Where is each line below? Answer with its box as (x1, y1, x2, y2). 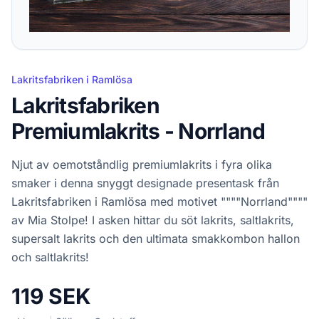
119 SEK (11, 283, 91, 309)
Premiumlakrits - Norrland (11, 117, 266, 144)
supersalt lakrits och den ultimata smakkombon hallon (11, 231, 300, 246)
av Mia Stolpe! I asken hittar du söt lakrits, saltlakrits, (11, 212, 294, 227)
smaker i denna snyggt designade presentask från (11, 175, 279, 190)
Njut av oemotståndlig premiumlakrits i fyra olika (11, 157, 272, 172)
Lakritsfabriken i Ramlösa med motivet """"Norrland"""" (11, 194, 308, 209)
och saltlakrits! (11, 249, 89, 264)
